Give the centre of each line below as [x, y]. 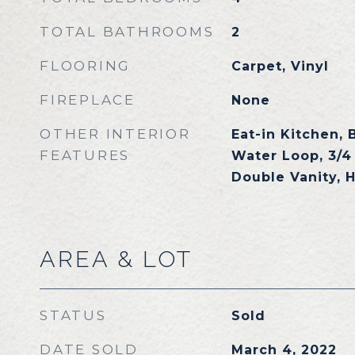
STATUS [73, 315]
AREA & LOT [116, 259]
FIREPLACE [88, 100]
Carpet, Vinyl [280, 66]
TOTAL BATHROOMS [127, 32]
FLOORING [85, 66]
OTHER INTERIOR [115, 134]
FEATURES [85, 155]
